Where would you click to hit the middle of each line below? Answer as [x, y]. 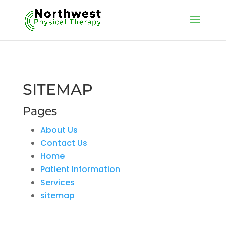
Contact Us [64, 143]
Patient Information [80, 169]
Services [57, 182]
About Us [59, 130]
